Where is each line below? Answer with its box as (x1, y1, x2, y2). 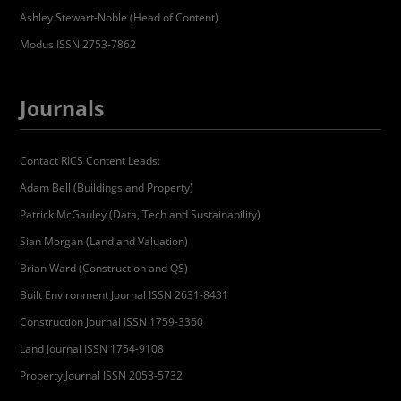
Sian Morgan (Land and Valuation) (20, 234, 189, 250)
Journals (20, 94, 105, 124)
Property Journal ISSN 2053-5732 (20, 368, 183, 384)
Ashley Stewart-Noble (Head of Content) (20, 10, 219, 26)
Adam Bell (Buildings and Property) (20, 180, 194, 196)
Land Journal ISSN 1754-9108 (20, 341, 165, 357)
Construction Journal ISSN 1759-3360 (20, 314, 204, 330)
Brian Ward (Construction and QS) (20, 260, 189, 277)
